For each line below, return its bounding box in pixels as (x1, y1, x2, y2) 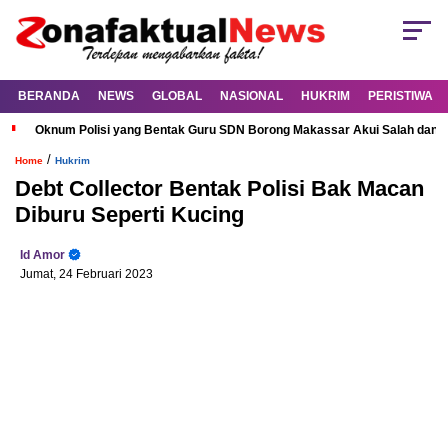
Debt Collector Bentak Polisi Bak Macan (15, 176, 424, 202)
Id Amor (20, 248, 65, 263)
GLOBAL (152, 89, 202, 104)
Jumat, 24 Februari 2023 (20, 267, 153, 282)
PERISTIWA (368, 89, 433, 104)
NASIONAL (220, 89, 283, 104)
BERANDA (18, 89, 80, 104)
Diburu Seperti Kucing (15, 202, 244, 228)
